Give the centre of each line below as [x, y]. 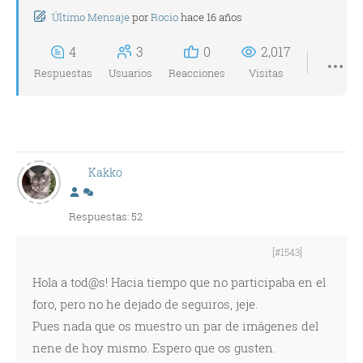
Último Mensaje [91, 17]
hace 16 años [211, 17]
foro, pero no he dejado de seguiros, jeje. [145, 304]
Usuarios [130, 73]
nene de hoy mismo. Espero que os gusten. [154, 348]
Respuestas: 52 [106, 216]
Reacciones [197, 73]
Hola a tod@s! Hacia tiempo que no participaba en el [179, 282]
